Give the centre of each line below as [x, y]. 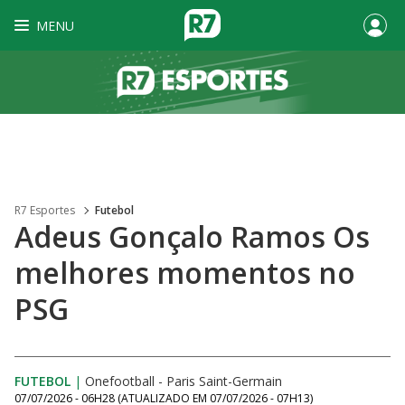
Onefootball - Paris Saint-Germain [184, 381]
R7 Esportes [45, 210]
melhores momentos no [185, 273]
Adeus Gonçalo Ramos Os [192, 236]
